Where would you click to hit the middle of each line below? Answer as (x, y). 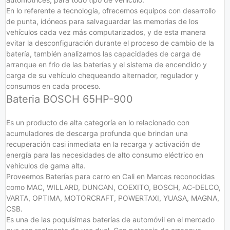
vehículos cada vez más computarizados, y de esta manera (106, 32)
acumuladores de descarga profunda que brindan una (97, 133)
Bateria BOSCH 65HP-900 (70, 99)
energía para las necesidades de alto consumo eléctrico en (105, 155)
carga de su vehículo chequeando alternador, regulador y (102, 75)
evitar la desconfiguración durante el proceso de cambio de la (110, 43)
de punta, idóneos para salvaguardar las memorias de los (102, 21)
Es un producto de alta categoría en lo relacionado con (98, 122)
